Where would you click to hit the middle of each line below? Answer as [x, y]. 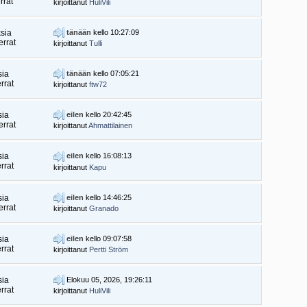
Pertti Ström [109, 249]
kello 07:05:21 [115, 74]
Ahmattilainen [111, 126]
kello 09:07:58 [108, 238]
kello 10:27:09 [115, 33]
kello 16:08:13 [108, 156]
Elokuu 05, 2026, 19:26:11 [109, 279]
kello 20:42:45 [108, 115]
